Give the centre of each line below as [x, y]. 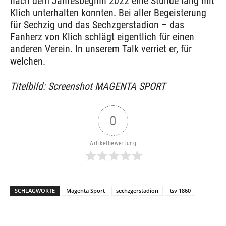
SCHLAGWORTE [35, 191]
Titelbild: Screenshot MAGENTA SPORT [88, 87]
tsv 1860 [180, 191]
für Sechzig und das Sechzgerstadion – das [97, 25]
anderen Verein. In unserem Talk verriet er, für [101, 49]
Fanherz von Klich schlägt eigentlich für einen [102, 37]
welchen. [28, 61]
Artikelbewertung [113, 144]
